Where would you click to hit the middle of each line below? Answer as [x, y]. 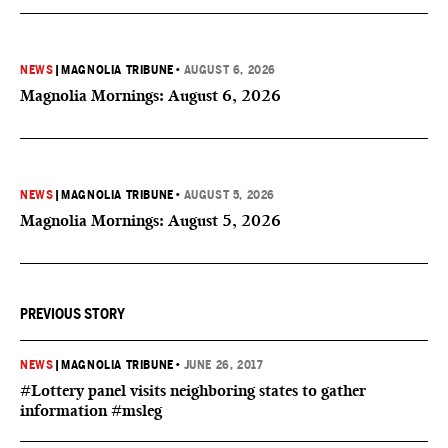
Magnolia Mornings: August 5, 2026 [150, 220]
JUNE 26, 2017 [223, 365]
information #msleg [91, 410]
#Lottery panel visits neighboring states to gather [193, 390]
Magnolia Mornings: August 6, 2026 [150, 95]
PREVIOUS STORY [72, 314]
